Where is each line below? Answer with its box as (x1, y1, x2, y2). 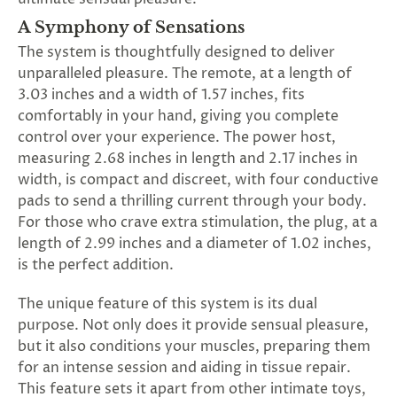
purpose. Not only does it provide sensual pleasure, (18, 315, 369, 335)
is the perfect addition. (18, 255, 174, 275)
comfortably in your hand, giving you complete (18, 106, 339, 126)
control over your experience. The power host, (18, 128, 336, 147)
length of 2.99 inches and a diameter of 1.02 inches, (18, 234, 371, 253)
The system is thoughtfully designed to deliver (18, 43, 335, 62)
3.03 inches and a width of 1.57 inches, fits (18, 85, 305, 105)
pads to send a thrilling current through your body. (18, 191, 367, 211)
